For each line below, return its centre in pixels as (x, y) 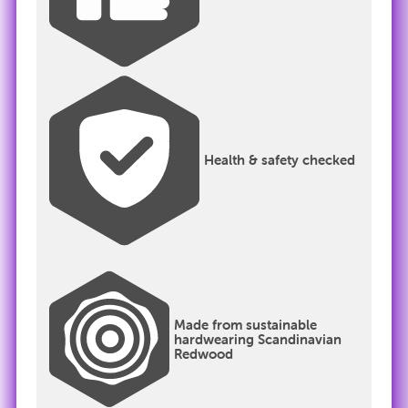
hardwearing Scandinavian (258, 339)
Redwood (204, 353)
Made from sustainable (246, 324)
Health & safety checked (280, 160)
